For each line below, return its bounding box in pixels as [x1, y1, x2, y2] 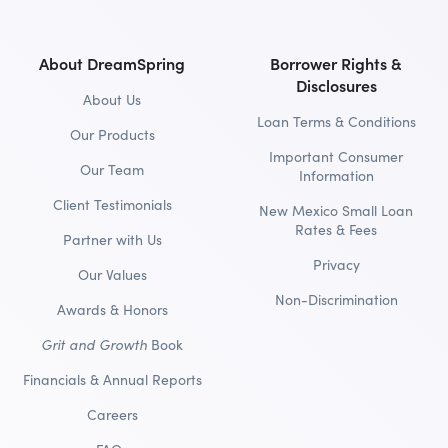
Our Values [77, 264, 147, 284]
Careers [86, 404, 138, 424]
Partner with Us [62, 229, 162, 249]
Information [298, 165, 374, 185]
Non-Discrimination [274, 289, 398, 309]
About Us [83, 89, 141, 109]
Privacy [312, 254, 360, 274]
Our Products [69, 124, 155, 144]
